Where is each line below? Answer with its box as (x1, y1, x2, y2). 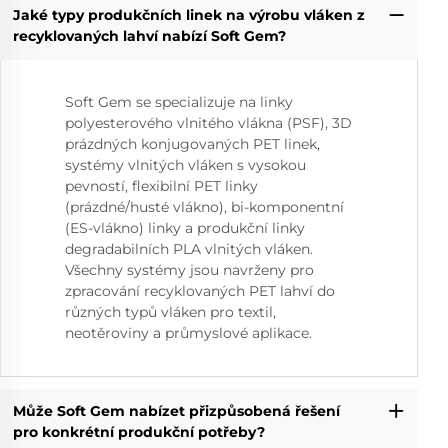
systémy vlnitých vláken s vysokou (65, 155, 306, 174)
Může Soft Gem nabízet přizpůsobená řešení (12, 402, 340, 421)
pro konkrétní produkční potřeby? (12, 423, 265, 442)
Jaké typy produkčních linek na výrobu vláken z (12, 6, 365, 25)
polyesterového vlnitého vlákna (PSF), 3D (65, 113, 352, 132)
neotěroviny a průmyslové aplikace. (65, 323, 312, 342)
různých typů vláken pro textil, (65, 302, 276, 321)
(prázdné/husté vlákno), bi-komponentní (65, 197, 344, 216)
